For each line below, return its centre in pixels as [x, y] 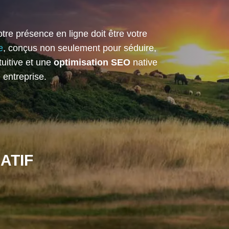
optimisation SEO [92, 63]
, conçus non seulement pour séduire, [80, 48]
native [144, 63]
